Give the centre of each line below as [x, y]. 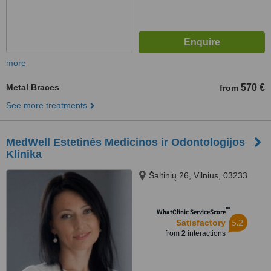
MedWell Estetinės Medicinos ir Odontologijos [126, 142]
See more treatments [47, 105]
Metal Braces [33, 87]
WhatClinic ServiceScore [191, 212]
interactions [205, 233]
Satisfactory [201, 223]
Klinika [24, 154]
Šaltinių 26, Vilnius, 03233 [198, 175]
